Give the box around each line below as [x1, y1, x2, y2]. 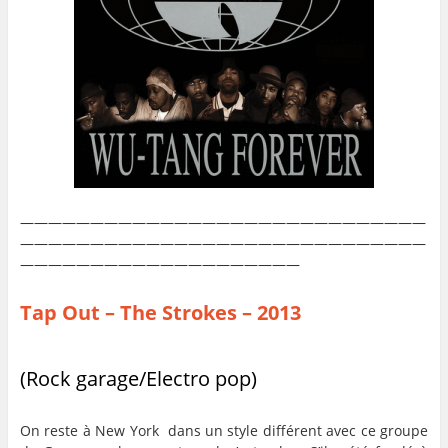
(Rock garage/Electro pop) [19, 364, 257, 392]
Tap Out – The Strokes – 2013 [19, 299, 301, 327]
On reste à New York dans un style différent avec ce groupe [19, 420, 429, 440]
